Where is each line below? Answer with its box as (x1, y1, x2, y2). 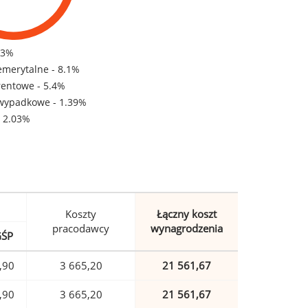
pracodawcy (52, 221, 109, 236)
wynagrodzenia (151, 221, 223, 236)
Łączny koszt (157, 207, 217, 221)
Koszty (65, 207, 96, 221)
